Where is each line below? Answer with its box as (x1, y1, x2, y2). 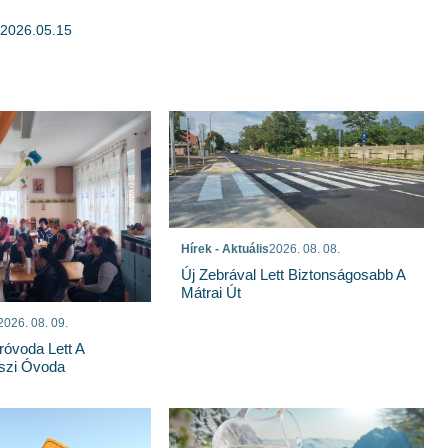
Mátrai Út (181, 284, 242, 302)
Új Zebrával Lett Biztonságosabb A (181, 266, 406, 284)
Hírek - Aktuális (181, 242, 270, 257)
